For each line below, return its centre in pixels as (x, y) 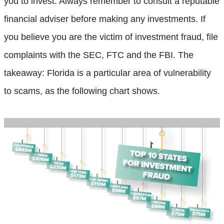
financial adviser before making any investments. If (105, 19)
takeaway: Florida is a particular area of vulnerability (107, 73)
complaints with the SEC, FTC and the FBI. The (99, 55)
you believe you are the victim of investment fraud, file (111, 37)
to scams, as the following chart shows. (83, 91)
